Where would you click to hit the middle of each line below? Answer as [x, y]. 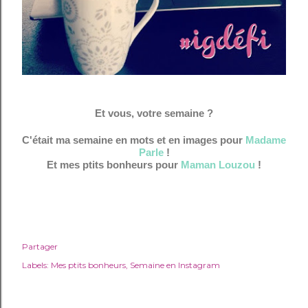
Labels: [35, 265]
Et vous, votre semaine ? [154, 113]
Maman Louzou [218, 165]
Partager [40, 246]
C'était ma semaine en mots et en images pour [134, 140]
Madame [266, 140]
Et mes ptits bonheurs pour [114, 165]
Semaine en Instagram [175, 265]
